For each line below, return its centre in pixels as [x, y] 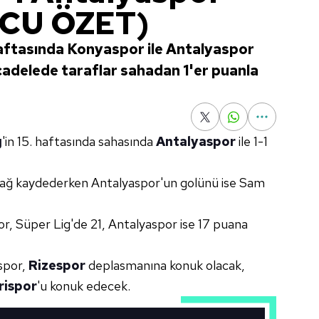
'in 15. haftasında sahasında [79, 141]
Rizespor [57, 265]
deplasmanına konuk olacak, [165, 265]
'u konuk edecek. [84, 286]
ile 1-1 [252, 141]
